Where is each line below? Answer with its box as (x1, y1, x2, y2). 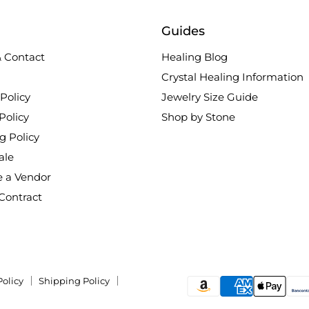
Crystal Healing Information (161, 70, 303, 83)
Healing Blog (161, 50, 228, 63)
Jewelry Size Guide (161, 90, 258, 103)
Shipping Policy (39, 275, 110, 286)
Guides (161, 23, 205, 39)
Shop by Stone (161, 110, 235, 123)
